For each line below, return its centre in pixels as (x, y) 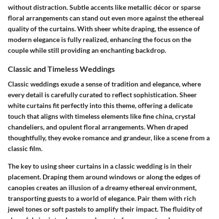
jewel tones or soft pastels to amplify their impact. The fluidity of (105, 209)
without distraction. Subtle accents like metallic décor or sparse (104, 7)
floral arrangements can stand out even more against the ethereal (106, 18)
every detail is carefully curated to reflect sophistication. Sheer (102, 94)
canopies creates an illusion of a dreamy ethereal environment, (102, 187)
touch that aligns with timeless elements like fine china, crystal (102, 116)
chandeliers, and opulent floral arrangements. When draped (98, 127)
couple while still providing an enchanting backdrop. (87, 50)
